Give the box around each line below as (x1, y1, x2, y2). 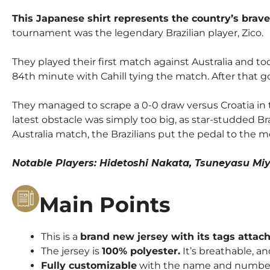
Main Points (39, 191, 171, 218)
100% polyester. (102, 245, 180, 257)
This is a (41, 230, 80, 242)
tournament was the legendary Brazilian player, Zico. (12, 27, 263, 39)
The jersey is (41, 245, 102, 257)
